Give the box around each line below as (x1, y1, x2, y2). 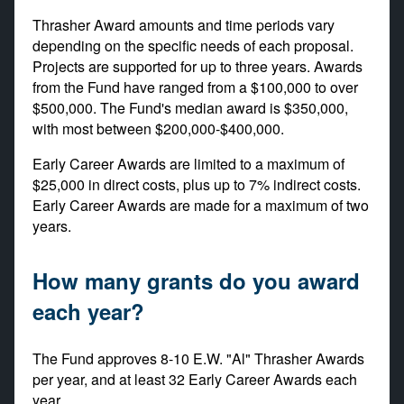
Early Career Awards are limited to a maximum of (32, 152, 344, 174)
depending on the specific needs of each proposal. (32, 34, 353, 56)
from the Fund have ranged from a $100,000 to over (32, 76, 358, 97)
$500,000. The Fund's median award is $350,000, (32, 96, 348, 118)
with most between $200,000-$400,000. (32, 117, 284, 139)
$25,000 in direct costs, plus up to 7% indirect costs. (32, 173, 361, 195)
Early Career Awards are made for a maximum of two (32, 194, 369, 216)
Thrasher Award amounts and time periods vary (32, 14, 335, 35)
